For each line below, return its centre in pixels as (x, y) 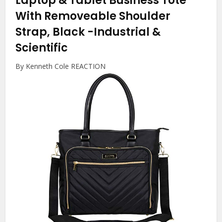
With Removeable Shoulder (93, 16)
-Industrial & (124, 32)
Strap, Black (52, 32)
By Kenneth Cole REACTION (61, 66)
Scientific (42, 48)
